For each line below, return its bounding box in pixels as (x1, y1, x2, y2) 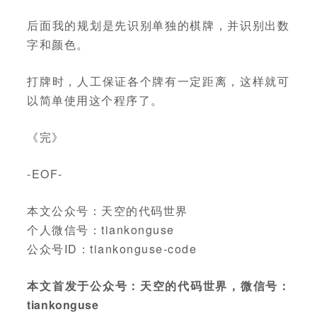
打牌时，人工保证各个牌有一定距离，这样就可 (27, 73, 290, 90)
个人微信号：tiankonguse (27, 221, 175, 238)
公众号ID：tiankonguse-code (27, 241, 197, 258)
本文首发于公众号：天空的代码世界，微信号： (27, 277, 290, 294)
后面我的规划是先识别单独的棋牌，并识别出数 (27, 17, 290, 34)
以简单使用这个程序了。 (27, 92, 163, 109)
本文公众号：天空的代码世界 (27, 202, 188, 219)
